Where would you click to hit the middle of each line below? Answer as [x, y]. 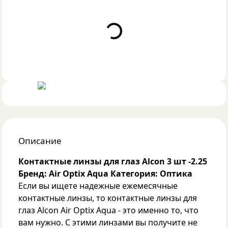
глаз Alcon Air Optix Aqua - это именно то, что [108, 210]
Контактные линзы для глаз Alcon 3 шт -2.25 [113, 161]
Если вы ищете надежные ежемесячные [98, 186]
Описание [40, 141]
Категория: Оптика [151, 174]
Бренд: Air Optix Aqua [63, 174]
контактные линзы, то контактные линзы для [108, 198]
